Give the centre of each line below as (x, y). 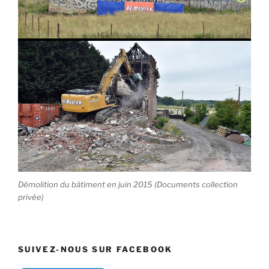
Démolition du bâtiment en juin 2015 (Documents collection (128, 184)
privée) (31, 197)
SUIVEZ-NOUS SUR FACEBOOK (95, 249)
